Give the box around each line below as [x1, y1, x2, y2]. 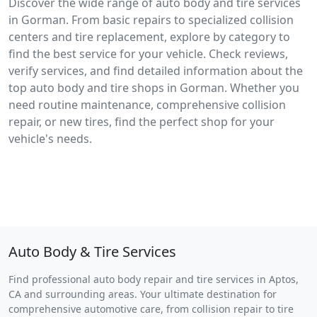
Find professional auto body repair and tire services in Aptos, [8, 272, 299, 286]
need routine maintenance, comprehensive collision [8, 97, 286, 113]
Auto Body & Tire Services [8, 242, 176, 261]
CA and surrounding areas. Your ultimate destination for [8, 287, 277, 301]
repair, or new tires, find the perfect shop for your [8, 114, 275, 129]
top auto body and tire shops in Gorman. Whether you [8, 80, 299, 96]
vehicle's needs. [8, 131, 92, 146]
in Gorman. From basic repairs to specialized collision [8, 12, 294, 28]
